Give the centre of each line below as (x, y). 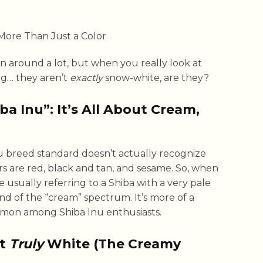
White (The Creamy (112, 244)
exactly (86, 78)
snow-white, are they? (156, 78)
